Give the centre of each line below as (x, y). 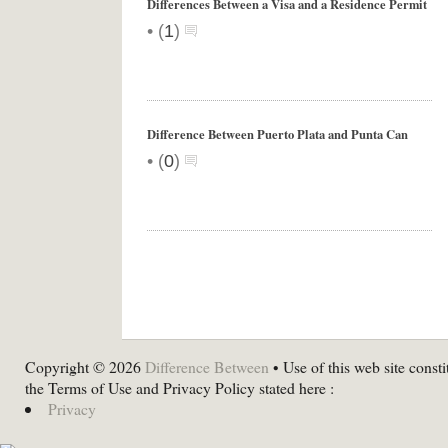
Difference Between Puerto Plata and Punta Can (277, 134)
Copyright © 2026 (85, 366)
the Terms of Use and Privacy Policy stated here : (179, 387)
